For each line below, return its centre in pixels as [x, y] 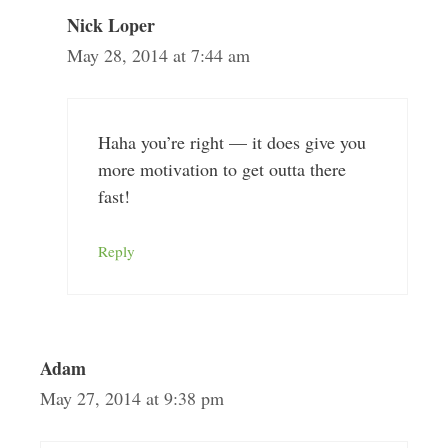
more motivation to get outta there [221, 169]
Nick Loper [110, 25]
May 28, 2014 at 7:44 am [158, 55]
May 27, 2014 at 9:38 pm [131, 398]
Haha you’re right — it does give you [231, 142]
